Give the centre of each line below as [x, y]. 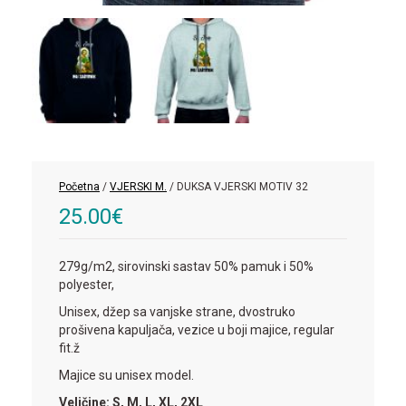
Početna [79, 186]
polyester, [87, 284]
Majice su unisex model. [126, 375]
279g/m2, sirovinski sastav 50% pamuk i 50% [186, 266]
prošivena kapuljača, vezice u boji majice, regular [197, 329]
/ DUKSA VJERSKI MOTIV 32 [237, 186]
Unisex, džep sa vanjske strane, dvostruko [177, 311]
